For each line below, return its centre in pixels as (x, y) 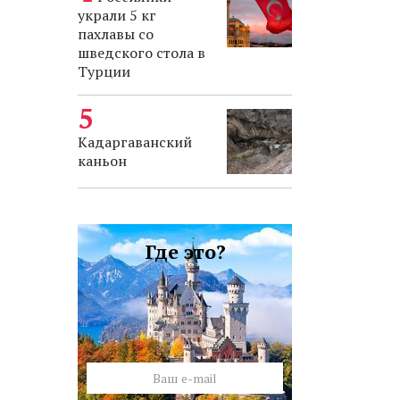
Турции (104, 71)
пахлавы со (116, 34)
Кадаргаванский (135, 142)
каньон (102, 161)
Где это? (185, 251)
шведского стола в (142, 53)
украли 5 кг (117, 15)
